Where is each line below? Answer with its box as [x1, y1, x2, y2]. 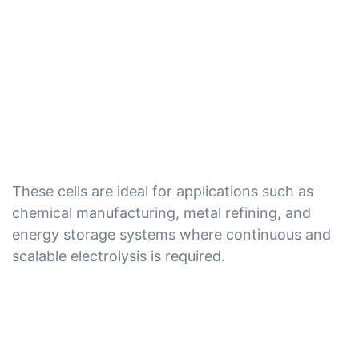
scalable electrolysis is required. [12, 247, 225, 264]
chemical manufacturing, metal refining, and [12, 204, 311, 221]
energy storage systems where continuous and [12, 225, 331, 243]
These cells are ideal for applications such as [12, 182, 313, 200]
